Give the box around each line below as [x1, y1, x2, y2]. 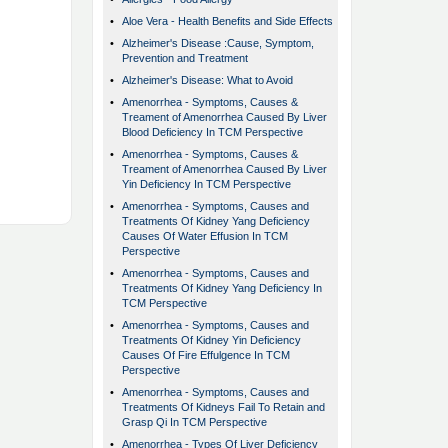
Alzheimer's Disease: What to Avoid [122, 74, 293, 87]
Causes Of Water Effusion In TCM [122, 230, 288, 243]
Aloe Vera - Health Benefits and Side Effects [122, 15, 333, 28]
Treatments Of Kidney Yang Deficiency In [122, 282, 322, 295]
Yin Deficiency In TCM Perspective [122, 178, 291, 191]
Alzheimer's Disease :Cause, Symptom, [122, 37, 314, 50]
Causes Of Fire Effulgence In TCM [122, 349, 290, 362]
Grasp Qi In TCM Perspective [122, 416, 267, 429]
